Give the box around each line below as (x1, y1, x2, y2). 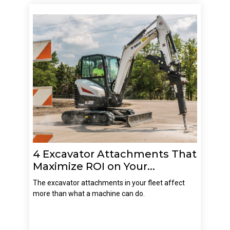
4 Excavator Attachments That (32, 147, 197, 160)
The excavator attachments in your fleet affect (32, 178, 185, 187)
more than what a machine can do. (32, 189, 145, 198)
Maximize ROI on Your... (32, 160, 155, 172)
